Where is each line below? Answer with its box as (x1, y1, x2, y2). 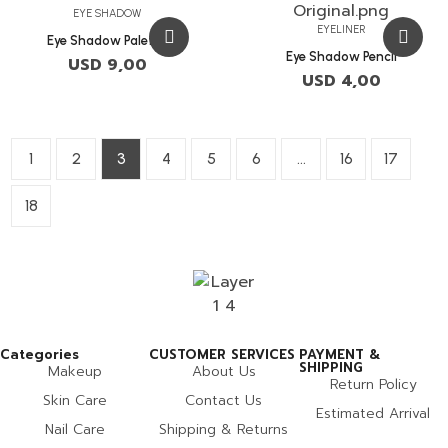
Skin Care (42, 390, 107, 412)
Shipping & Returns (159, 419, 289, 441)
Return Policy (329, 374, 417, 396)
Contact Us (185, 390, 263, 412)
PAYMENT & (298, 345, 380, 365)
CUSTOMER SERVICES (149, 345, 296, 365)
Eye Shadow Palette (47, 33, 167, 49)
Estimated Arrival (316, 403, 431, 425)
